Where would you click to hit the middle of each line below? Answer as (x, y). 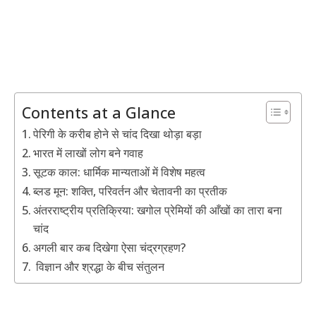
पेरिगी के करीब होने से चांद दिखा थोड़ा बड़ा (118, 134)
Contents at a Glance (99, 112)
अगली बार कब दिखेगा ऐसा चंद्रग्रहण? (110, 248)
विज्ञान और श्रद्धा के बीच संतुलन (99, 267)
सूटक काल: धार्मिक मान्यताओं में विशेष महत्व (120, 172)
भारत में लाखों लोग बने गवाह (89, 153)
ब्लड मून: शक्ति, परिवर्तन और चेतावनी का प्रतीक (130, 192)
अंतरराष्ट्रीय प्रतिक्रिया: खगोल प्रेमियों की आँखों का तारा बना (158, 211)
